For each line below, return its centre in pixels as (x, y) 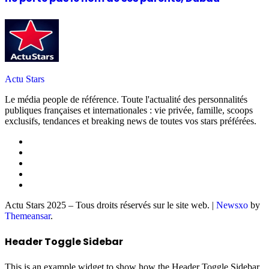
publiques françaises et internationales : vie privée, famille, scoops (129, 110)
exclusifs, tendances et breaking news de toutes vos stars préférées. (131, 121)
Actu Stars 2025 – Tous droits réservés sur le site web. (108, 205)
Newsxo (232, 205)
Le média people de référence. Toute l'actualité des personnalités (126, 99)
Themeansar (28, 216)
